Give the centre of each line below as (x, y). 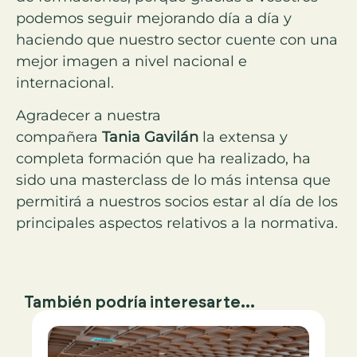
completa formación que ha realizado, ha (163, 159)
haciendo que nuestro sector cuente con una (177, 39)
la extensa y (243, 137)
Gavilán (171, 137)
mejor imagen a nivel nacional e (131, 61)
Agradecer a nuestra (88, 116)
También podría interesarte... (139, 302)
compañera (59, 137)
